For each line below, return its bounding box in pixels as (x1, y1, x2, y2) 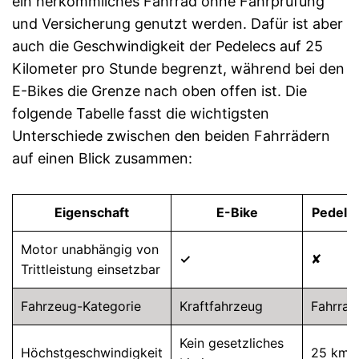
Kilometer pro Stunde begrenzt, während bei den (12, 60, 345, 77)
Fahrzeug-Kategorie (21, 298, 141, 314)
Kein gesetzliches (179, 335, 284, 351)
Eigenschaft (54, 204, 129, 220)
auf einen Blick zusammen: (12, 150, 192, 167)
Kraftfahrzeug (179, 298, 263, 314)
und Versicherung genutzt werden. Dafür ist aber (12, 15, 343, 32)
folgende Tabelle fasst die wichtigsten (12, 105, 269, 122)
